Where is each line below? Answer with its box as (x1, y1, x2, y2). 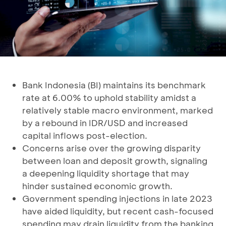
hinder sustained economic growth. (22, 180, 173, 192)
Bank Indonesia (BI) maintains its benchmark (22, 79, 206, 91)
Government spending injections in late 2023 (22, 193, 212, 204)
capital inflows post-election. (22, 130, 147, 141)
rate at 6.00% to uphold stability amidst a (22, 92, 196, 103)
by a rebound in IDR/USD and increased (22, 117, 188, 129)
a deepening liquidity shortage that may (22, 167, 189, 179)
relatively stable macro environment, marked (22, 104, 213, 116)
